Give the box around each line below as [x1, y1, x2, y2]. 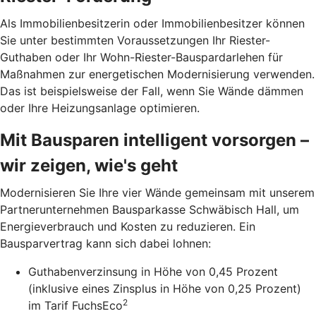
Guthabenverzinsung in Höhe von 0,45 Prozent [28, 264, 278, 279]
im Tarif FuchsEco [28, 298, 123, 312]
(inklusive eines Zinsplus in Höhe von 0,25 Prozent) [28, 281, 301, 296]
